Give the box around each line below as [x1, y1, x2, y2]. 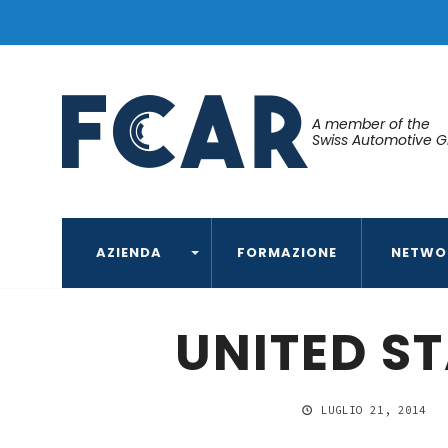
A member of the [312, 113, 430, 134]
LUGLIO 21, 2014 [314, 403, 427, 417]
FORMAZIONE [236, 243, 337, 262]
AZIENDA [96, 243, 163, 262]
